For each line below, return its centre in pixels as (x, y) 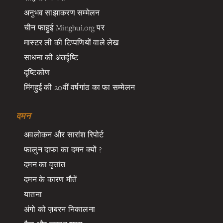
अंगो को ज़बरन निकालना (60, 209)
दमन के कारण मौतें (51, 179)
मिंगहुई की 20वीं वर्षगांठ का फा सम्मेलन (80, 87)
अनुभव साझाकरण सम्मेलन (62, 12)
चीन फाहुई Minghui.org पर (64, 27)
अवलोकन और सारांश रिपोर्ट (64, 134)
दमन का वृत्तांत (45, 164)
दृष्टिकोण (37, 72)
